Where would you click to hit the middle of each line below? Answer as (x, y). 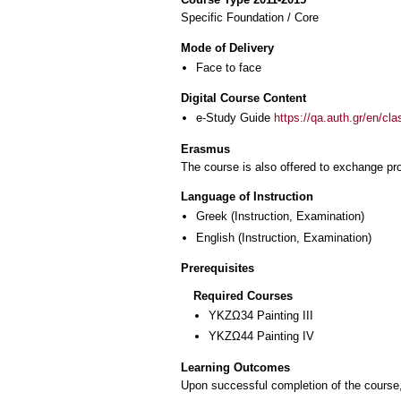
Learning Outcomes (235, 368)
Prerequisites (218, 269)
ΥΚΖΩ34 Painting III (261, 316)
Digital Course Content (243, 98)
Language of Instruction (247, 197)
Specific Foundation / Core (250, 18)
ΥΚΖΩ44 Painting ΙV (261, 337)
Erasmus (205, 149)
